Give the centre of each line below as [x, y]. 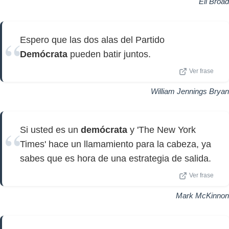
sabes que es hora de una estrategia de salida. [116, 158]
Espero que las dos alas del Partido [92, 40]
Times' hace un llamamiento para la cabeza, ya [116, 144]
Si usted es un [50, 130]
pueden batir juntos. [109, 54]
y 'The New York [162, 130]
